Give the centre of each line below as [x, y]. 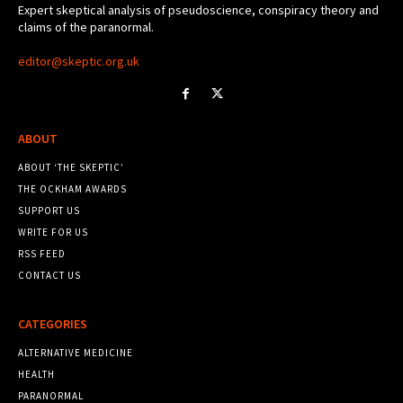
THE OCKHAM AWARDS [72, 188]
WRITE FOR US [53, 232]
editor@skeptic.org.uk [79, 61]
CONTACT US [49, 275]
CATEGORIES [53, 323]
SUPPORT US [49, 210]
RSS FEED [42, 253]
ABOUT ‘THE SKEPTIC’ [71, 167]
